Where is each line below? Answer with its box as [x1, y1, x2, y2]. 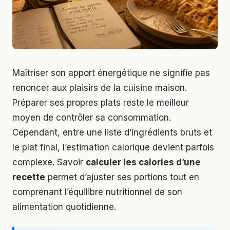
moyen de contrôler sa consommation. [12, 112, 171, 123]
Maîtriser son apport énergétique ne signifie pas [12, 67, 210, 78]
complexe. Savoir [12, 157, 86, 167]
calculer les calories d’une [86, 157, 201, 167]
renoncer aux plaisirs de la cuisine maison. [12, 82, 187, 93]
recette [12, 171, 45, 182]
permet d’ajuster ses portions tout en [45, 171, 199, 182]
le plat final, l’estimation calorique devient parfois [12, 142, 214, 152]
